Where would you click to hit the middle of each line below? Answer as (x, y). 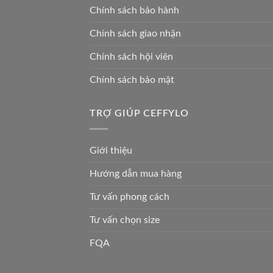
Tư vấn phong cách (129, 197)
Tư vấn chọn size (125, 220)
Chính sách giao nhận (135, 34)
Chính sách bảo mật (132, 80)
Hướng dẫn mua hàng (136, 173)
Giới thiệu (111, 150)
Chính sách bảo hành (134, 11)
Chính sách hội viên (131, 57)
